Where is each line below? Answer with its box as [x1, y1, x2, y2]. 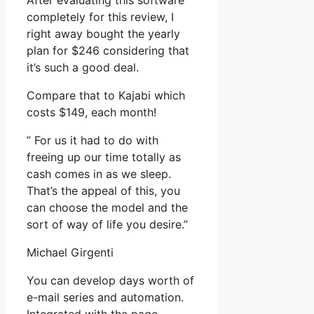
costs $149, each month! [27, 105, 156, 120]
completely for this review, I [27, 10, 174, 25]
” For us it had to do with [27, 133, 158, 148]
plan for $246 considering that [27, 43, 189, 58]
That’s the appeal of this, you [27, 184, 180, 198]
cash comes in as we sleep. [27, 167, 171, 182]
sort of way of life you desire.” [27, 217, 188, 232]
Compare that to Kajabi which [27, 88, 185, 103]
